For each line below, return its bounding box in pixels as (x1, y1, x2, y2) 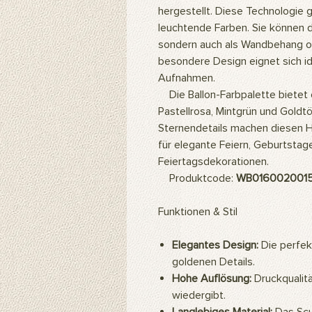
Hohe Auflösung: (172, 272, 251, 286)
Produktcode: (158, 171, 236, 185)
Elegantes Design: (172, 238, 258, 252)
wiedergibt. (172, 288, 226, 302)
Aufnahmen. (158, 71, 215, 85)
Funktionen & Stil (158, 205, 237, 219)
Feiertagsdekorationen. (158, 155, 269, 169)
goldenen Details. (172, 255, 255, 269)
